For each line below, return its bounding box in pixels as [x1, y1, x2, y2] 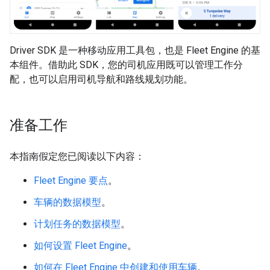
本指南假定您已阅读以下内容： [10, 150, 145, 162]
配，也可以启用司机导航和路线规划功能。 [10, 73, 193, 85]
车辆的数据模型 [34, 196, 101, 208]
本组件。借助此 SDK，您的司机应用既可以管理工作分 [10, 58, 243, 71]
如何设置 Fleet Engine [34, 239, 127, 251]
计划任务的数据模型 [34, 218, 121, 230]
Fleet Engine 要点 [34, 174, 108, 186]
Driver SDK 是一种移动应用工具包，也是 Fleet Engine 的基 [10, 44, 260, 56]
